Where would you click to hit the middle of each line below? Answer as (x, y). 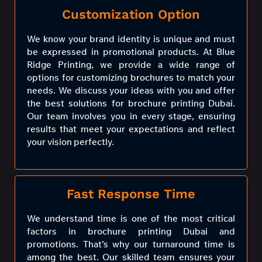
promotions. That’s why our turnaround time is (131, 244)
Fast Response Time (131, 194)
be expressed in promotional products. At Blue (131, 52)
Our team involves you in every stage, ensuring (131, 116)
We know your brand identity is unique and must (131, 39)
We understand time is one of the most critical (131, 218)
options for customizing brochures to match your (131, 78)
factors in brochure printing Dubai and (131, 231)
